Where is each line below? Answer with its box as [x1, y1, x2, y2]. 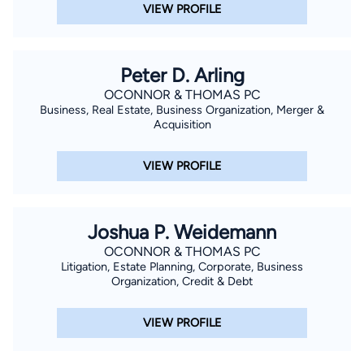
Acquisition [153, 116, 211, 132]
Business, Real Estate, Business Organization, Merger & [40, 102, 324, 117]
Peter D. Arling [119, 63, 245, 87]
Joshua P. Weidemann [88, 219, 276, 244]
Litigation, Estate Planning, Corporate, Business [61, 258, 303, 274]
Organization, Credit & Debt [111, 273, 253, 288]
